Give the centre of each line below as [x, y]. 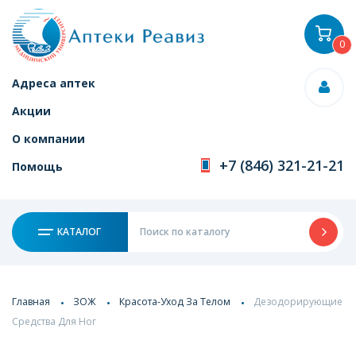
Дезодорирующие [298, 301]
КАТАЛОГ [78, 232]
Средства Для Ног [54, 321]
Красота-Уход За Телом [175, 301]
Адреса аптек [54, 83]
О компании [48, 139]
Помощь [37, 166]
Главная [31, 301]
